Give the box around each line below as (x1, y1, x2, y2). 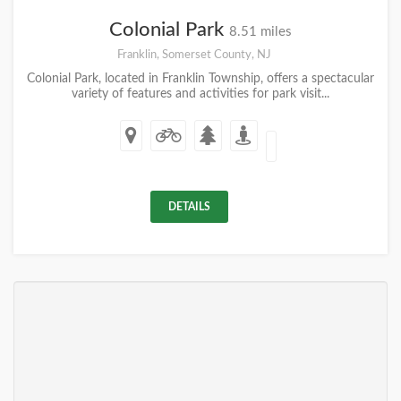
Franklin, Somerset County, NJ (116, 48, 271, 61)
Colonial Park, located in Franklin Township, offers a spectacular (27, 73, 374, 85)
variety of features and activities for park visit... (72, 88, 329, 100)
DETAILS (168, 201, 210, 212)
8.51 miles (229, 25, 292, 38)
